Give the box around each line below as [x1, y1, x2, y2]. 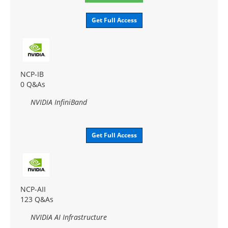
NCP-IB [20, 69, 44, 79]
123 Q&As [20, 194, 53, 204]
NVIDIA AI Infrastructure [31, 212, 107, 222]
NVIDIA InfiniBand [31, 97, 87, 107]
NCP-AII [20, 184, 46, 194]
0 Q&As [20, 79, 45, 89]
